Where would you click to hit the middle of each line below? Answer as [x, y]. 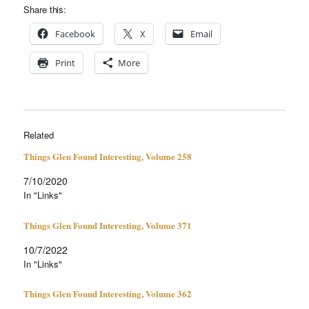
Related [39, 134]
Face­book [76, 33]
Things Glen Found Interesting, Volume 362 [108, 294]
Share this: [45, 9]
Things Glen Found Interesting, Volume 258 [108, 156]
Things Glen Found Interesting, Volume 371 [108, 225]
